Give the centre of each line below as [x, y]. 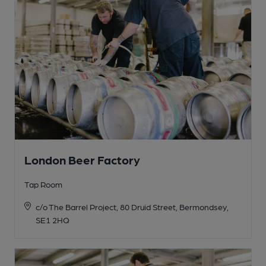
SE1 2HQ [52, 220]
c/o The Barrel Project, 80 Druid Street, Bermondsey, [132, 207]
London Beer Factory [82, 160]
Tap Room [43, 184]
